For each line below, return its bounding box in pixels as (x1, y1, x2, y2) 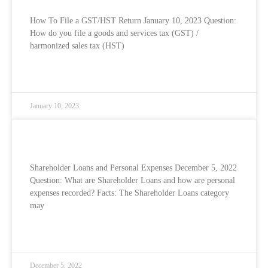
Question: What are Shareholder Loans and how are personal (30, 175, 235, 185)
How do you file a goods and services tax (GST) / (30, 28, 199, 38)
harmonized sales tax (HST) (30, 41, 124, 50)
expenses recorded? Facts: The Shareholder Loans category (30, 188, 229, 197)
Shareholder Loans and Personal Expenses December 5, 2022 (30, 163, 237, 172)
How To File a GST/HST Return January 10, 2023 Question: (30, 16, 236, 25)
